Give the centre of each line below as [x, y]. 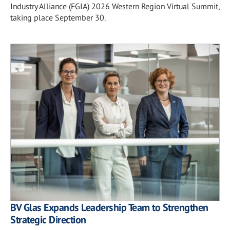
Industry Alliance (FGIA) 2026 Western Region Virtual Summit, [115, 6]
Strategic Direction [48, 219]
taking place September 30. [58, 17]
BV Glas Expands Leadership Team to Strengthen [109, 207]
